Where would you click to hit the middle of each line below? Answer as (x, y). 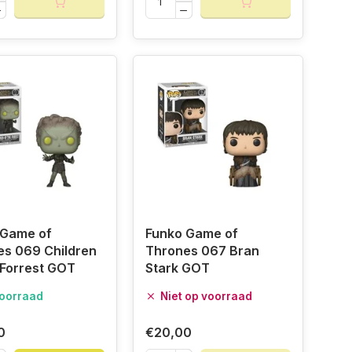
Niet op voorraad (206, 297)
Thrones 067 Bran (202, 251)
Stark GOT (177, 268)
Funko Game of (191, 234)
